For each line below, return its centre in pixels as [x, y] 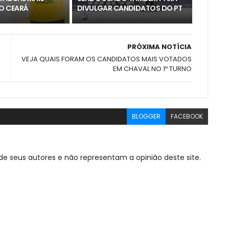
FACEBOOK [187, 116]
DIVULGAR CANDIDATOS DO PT [130, 8]
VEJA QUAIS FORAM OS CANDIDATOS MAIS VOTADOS [107, 59]
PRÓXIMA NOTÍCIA [160, 47]
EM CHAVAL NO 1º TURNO [153, 68]
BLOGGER [146, 116]
